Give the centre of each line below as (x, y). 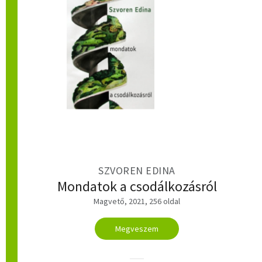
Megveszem (137, 229)
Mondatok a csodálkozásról (137, 186)
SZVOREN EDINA (137, 170)
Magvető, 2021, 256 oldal (137, 201)
